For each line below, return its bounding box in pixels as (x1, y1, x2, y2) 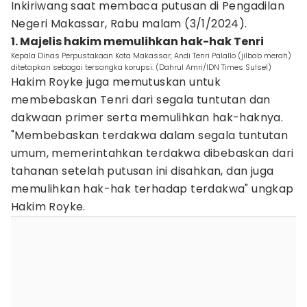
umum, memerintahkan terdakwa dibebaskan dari (11, 145, 294, 161)
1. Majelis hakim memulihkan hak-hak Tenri (11, 34, 264, 49)
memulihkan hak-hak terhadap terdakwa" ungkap (11, 181, 294, 197)
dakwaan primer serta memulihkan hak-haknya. (11, 110, 284, 125)
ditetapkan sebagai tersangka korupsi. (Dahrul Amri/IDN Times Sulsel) (11, 62, 271, 73)
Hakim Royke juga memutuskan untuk (11, 74, 221, 90)
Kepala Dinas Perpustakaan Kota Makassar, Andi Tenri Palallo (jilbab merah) (11, 50, 291, 61)
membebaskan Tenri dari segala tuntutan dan (11, 92, 271, 108)
